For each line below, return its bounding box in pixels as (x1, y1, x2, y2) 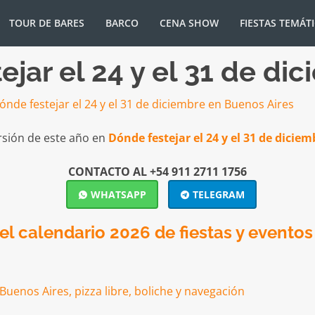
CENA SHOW (159, 16, 219, 30)
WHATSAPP (87, 187, 146, 201)
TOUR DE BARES (8, 16, 84, 30)
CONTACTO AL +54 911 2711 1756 (68, 163, 247, 179)
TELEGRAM (189, 187, 245, 201)
